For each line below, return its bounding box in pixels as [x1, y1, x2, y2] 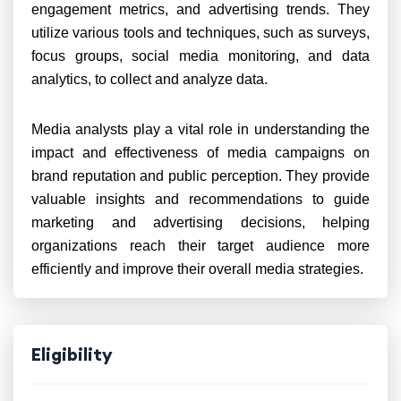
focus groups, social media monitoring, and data [31, 48, 370, 64]
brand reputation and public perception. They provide [31, 168, 370, 183]
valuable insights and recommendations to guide [31, 192, 370, 207]
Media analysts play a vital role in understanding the [31, 122, 370, 137]
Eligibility [31, 343, 113, 365]
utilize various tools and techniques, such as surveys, [31, 25, 370, 40]
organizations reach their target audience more [31, 238, 370, 253]
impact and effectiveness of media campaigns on [31, 145, 370, 160]
